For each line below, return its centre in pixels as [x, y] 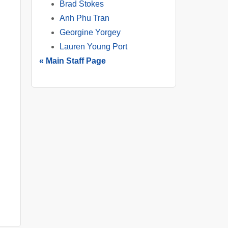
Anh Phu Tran [84, 18]
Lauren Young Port [93, 47]
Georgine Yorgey [90, 32]
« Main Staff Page [73, 61]
